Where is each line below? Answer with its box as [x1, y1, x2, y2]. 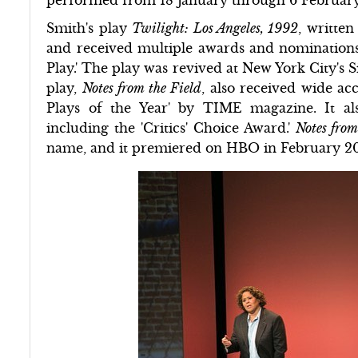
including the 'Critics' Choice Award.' [46, 119, 296, 136]
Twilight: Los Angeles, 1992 [132, 19, 299, 36]
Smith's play [46, 19, 133, 36]
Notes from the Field [82, 79, 202, 96]
